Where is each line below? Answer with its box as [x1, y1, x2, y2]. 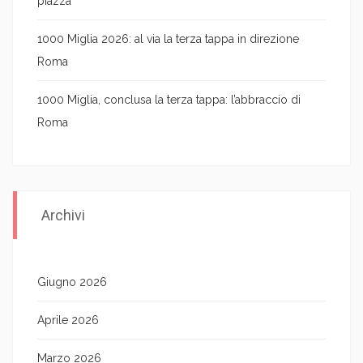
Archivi [41, 206, 85, 224]
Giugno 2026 [37, 275, 107, 288]
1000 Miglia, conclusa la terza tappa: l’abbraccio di [37, 92, 301, 106]
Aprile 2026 [37, 313, 99, 327]
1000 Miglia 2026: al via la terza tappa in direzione [37, 32, 299, 45]
